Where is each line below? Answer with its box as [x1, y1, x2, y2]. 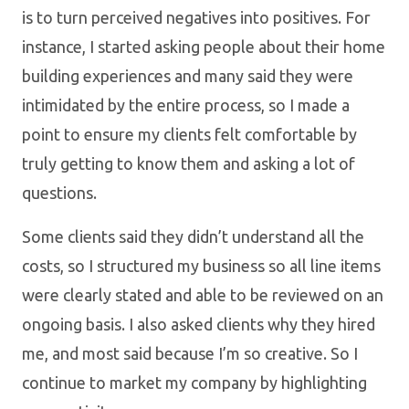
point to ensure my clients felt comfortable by [22, 124, 357, 143]
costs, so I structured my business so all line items [22, 256, 381, 275]
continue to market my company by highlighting [22, 372, 367, 392]
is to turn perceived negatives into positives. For [22, 7, 371, 26]
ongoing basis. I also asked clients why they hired [22, 314, 375, 333]
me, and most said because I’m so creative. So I [22, 343, 358, 362]
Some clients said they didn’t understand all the [22, 226, 364, 246]
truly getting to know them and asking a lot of [22, 153, 355, 173]
